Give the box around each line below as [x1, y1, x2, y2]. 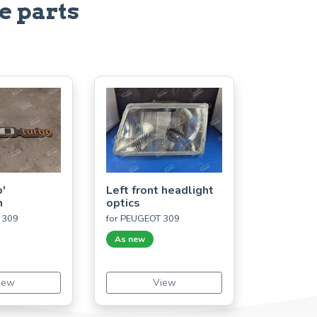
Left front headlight [106, 182, 214, 198]
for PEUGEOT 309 [106, 212, 180, 225]
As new [115, 233, 145, 245]
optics [106, 195, 140, 211]
